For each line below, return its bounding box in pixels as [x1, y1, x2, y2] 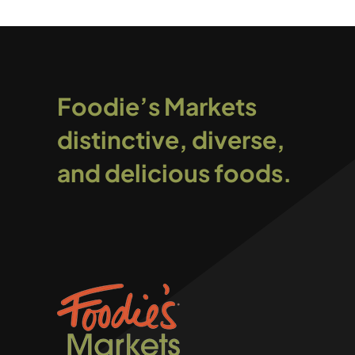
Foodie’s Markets [56, 91, 257, 121]
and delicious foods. [56, 158, 292, 188]
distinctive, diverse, [56, 124, 285, 155]
